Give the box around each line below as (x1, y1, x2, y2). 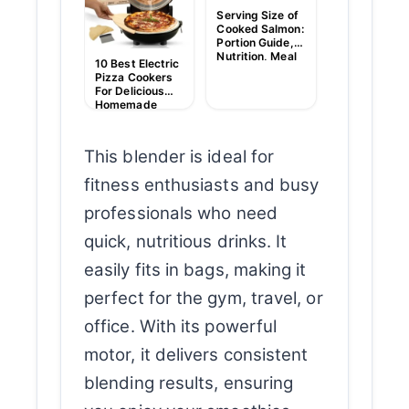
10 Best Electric (95, 56, 180, 70)
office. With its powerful (84, 316, 278, 338)
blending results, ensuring (84, 372, 294, 394)
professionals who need (84, 203, 278, 225)
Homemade (95, 97, 157, 111)
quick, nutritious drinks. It (84, 231, 288, 253)
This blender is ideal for (84, 146, 275, 168)
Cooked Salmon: (216, 22, 305, 37)
